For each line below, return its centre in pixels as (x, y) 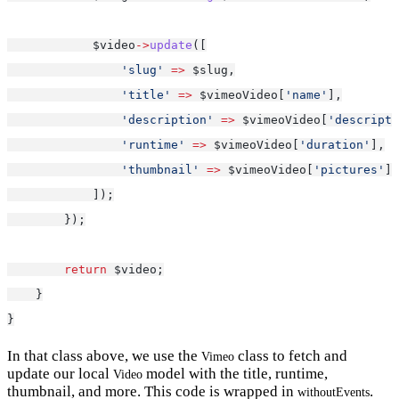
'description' (167, 119)
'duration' (335, 144)
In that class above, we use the (104, 355)
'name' (306, 94)
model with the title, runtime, (235, 373)
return (85, 269)
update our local (60, 373)
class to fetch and (291, 355)
